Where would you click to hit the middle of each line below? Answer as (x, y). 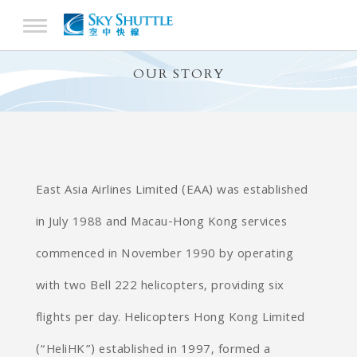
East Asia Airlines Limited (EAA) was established (172, 191)
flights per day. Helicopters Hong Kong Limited (170, 319)
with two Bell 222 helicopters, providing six (160, 287)
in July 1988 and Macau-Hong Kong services (161, 223)
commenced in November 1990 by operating (165, 255)
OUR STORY (178, 74)
